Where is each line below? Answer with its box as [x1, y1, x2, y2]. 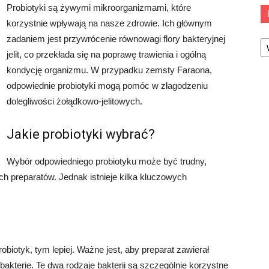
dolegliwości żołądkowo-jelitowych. [7, 96, 142, 106]
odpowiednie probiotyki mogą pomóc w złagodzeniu [7, 80, 208, 91]
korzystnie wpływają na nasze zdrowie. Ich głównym [7, 18, 212, 28]
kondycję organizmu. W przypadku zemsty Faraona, [7, 65, 212, 75]
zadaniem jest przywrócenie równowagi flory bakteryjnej [7, 34, 225, 44]
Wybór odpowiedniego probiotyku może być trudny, [7, 156, 207, 166]
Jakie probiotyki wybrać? [7, 127, 155, 142]
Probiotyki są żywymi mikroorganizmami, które [7, 2, 191, 13]
